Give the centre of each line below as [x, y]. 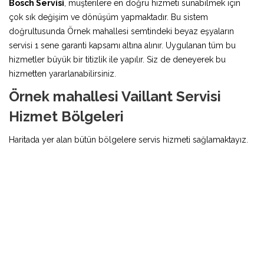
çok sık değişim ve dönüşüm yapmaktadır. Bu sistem [108, 17]
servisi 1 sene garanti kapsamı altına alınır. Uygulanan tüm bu [122, 45]
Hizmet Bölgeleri [66, 116]
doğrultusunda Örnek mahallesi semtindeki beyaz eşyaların [121, 31]
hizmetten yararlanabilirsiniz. [62, 73]
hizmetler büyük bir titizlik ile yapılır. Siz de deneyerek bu [117, 59]
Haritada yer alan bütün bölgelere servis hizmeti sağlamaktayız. [128, 139]
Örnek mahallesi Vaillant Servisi [115, 96]
